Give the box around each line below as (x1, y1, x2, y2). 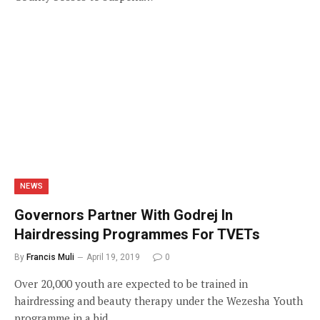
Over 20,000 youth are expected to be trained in (14, 276, 248, 291)
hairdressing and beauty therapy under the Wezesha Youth (14, 294, 303, 308)
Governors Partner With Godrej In (14, 206, 233, 224)
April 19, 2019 (86, 252, 140, 262)
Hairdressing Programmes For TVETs (14, 226, 260, 243)
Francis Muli (26, 252, 74, 262)
